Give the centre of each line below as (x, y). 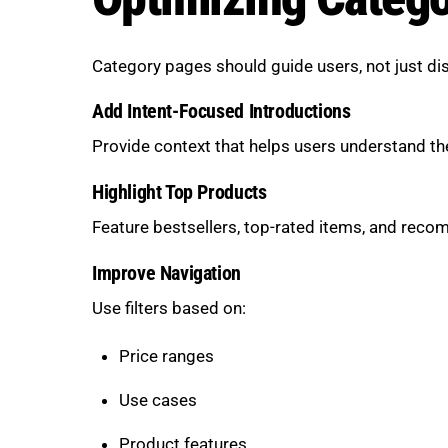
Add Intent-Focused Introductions (221, 112)
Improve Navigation (166, 273)
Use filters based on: (169, 307)
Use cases (157, 400)
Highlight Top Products (179, 193)
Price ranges (166, 356)
